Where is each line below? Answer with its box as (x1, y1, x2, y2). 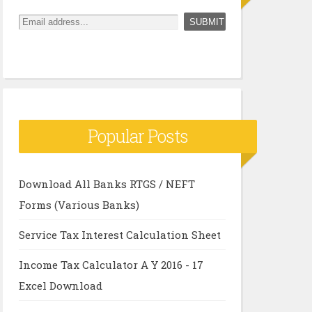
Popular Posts (87, 125, 188, 148)
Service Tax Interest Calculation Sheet (18, 227, 221, 242)
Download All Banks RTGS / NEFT (18, 176, 195, 191)
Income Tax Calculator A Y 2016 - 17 (18, 257, 203, 272)
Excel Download (18, 278, 102, 292)
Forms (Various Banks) (18, 197, 139, 212)
